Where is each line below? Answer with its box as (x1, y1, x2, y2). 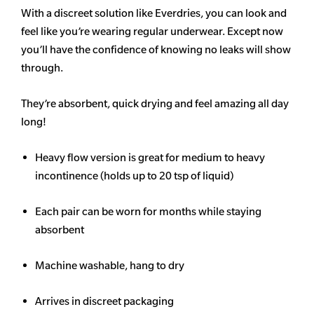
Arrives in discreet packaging (35, 294, 174, 308)
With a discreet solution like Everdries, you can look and (21, 6, 287, 20)
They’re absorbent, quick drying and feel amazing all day (21, 97, 289, 111)
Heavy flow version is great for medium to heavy (35, 151, 265, 165)
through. (21, 61, 63, 75)
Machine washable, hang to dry (35, 259, 184, 273)
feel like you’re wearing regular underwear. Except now (21, 25, 283, 39)
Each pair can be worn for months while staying (35, 205, 261, 219)
